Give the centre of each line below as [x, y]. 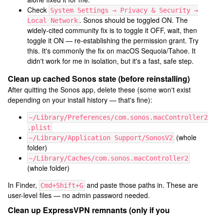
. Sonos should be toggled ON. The [134, 20]
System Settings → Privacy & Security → [124, 10]
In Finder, [23, 185]
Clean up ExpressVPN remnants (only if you [89, 210]
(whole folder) [48, 168]
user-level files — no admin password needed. [79, 195]
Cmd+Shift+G [62, 185]
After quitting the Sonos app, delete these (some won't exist [99, 90]
